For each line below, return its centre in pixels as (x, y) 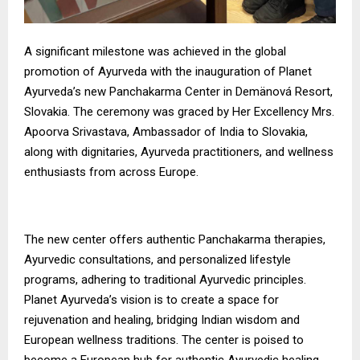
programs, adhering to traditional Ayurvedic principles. (165, 279)
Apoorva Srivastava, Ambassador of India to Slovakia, (166, 131)
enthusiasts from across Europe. (111, 172)
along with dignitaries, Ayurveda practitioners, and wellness (179, 151)
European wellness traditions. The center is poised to (164, 340)
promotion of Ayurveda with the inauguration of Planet (168, 71)
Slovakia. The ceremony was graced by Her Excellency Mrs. (179, 111)
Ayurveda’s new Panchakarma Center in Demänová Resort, (178, 91)
